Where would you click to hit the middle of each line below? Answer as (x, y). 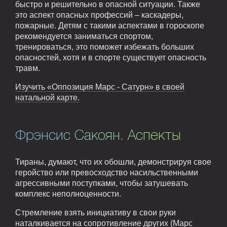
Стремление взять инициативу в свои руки (96, 212)
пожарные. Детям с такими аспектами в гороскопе (110, 26)
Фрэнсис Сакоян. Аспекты (98, 136)
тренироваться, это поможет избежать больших (105, 47)
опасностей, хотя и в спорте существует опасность (111, 58)
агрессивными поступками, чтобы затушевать (102, 183)
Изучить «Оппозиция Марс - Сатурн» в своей (100, 87)
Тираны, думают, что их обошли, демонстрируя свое (113, 162)
